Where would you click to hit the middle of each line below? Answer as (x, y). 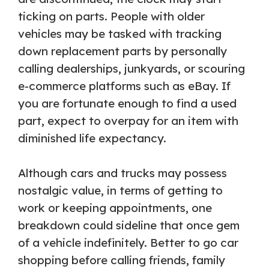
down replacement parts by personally (122, 51)
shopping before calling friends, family (122, 260)
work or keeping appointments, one (115, 207)
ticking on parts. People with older (111, 16)
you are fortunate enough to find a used (127, 103)
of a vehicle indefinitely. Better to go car (128, 242)
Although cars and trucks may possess (122, 173)
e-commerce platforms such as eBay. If (124, 86)
